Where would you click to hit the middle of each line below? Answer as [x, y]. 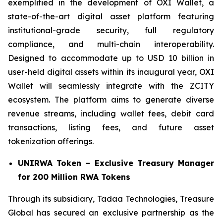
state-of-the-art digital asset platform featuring [111, 16]
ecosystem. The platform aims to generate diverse [111, 100]
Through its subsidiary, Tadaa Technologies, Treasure [111, 199]
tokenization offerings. [51, 141]
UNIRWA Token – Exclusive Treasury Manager [116, 163]
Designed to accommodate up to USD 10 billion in [111, 58]
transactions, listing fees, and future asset [111, 127]
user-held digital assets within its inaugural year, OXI [111, 72]
